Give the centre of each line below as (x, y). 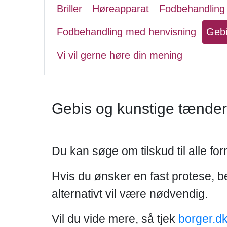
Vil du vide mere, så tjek (115, 219)
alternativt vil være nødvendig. (130, 194)
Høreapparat (121, 9)
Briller (69, 9)
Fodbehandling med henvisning (126, 32)
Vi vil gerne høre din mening (120, 55)
